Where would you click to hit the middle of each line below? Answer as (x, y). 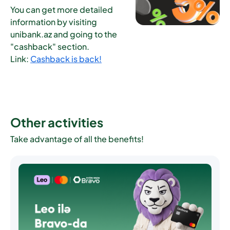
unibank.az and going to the (64, 34)
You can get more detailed (62, 9)
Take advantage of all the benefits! (77, 139)
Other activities (57, 122)
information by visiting (54, 22)
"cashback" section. (50, 46)
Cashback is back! (66, 59)
